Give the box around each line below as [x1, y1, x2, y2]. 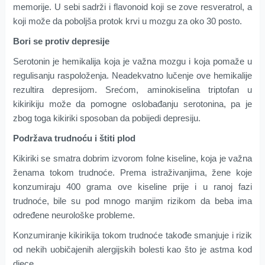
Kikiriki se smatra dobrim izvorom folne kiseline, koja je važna [12, 153, 253, 164]
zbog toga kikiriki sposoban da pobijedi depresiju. [12, 113, 201, 124]
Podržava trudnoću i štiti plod [12, 133, 135, 144]
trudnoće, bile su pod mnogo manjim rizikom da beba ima [12, 196, 253, 206]
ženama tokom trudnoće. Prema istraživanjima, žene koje [12, 167, 253, 178]
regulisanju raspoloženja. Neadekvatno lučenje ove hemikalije [12, 70, 253, 81]
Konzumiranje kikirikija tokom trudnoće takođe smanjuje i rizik [12, 230, 253, 241]
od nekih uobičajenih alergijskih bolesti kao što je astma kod [12, 244, 253, 255]
